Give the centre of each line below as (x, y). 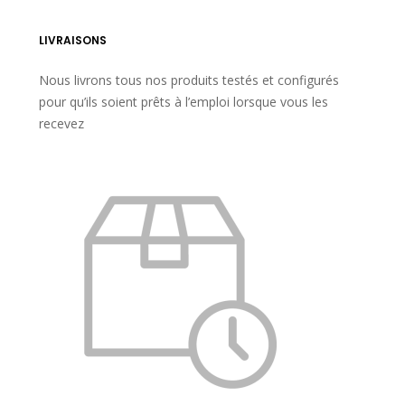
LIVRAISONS (72, 41)
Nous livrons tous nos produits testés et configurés (188, 80)
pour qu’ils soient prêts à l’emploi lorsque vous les (183, 102)
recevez (61, 124)
